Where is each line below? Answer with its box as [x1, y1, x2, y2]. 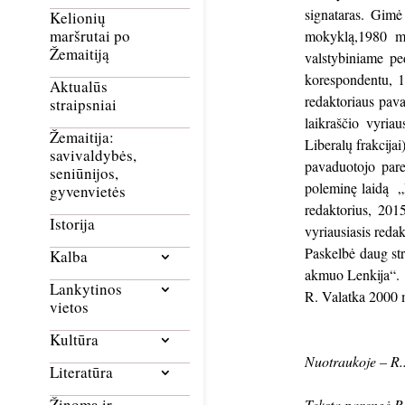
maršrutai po [50, 25, 130, 47]
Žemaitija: [50, 127, 114, 148]
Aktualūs [50, 76, 108, 98]
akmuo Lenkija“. [304, 264, 400, 284]
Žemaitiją [50, 43, 109, 65]
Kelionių [50, 7, 106, 29]
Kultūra [50, 329, 99, 351]
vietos [50, 297, 89, 318]
